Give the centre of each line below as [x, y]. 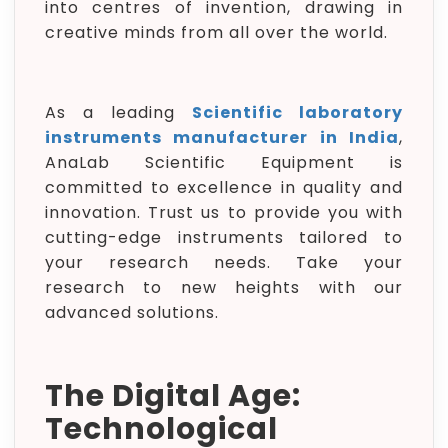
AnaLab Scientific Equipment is [224, 162]
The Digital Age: [173, 396]
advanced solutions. [132, 312]
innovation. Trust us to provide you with [224, 212]
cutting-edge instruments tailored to [224, 237]
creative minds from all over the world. [216, 32]
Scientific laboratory [297, 112]
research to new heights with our [224, 287]
